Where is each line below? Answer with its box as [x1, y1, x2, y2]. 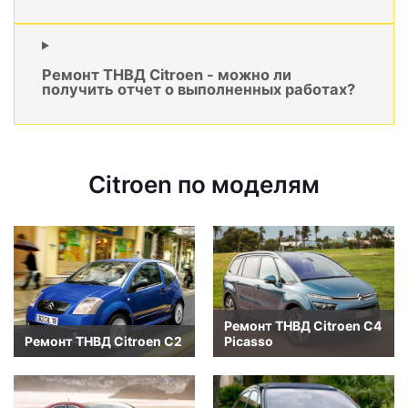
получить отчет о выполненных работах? [42, 80, 355, 99]
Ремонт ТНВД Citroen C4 [224, 317, 382, 333]
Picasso [224, 332, 273, 349]
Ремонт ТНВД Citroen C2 [25, 332, 182, 349]
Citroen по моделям [88, 170, 320, 199]
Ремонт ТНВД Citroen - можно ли [42, 66, 291, 85]
